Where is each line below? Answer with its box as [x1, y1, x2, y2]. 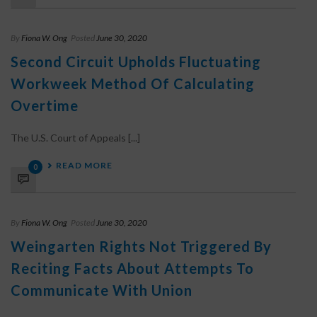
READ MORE [56, 160, 113, 171]
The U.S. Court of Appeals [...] [11, 132, 140, 144]
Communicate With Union [11, 282, 192, 299]
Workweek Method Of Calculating [11, 75, 255, 92]
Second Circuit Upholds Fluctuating [11, 53, 261, 70]
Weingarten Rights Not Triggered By [11, 238, 272, 255]
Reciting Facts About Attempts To [11, 260, 254, 277]
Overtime [11, 97, 79, 114]
